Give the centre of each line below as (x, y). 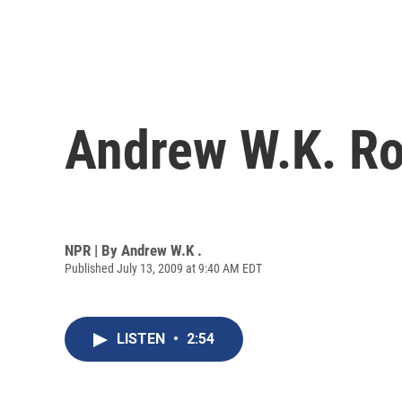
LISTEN (143, 339)
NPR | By (93, 250)
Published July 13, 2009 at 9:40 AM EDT (163, 268)
